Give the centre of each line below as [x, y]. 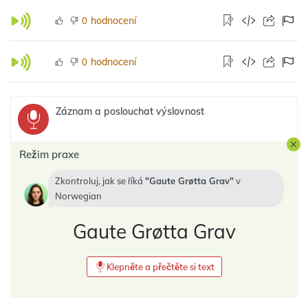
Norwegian [78, 196]
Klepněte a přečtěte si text [160, 267]
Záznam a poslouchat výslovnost [130, 111]
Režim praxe [49, 154]
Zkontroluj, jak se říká [100, 181]
